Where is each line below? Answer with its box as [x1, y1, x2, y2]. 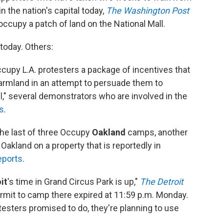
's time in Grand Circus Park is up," [7, 176, 140, 187]
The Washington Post [106, 5, 189, 16]
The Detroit [140, 176, 183, 187]
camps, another [126, 127, 188, 137]
